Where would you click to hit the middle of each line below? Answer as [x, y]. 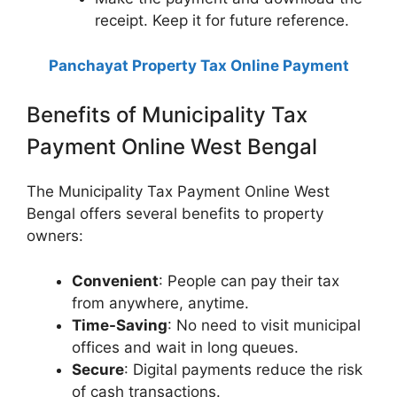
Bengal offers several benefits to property [175, 214]
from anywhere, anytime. [160, 303]
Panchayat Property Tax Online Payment [198, 65]
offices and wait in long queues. [185, 347]
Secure [98, 369]
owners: [55, 236]
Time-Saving [120, 325]
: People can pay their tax [249, 280]
